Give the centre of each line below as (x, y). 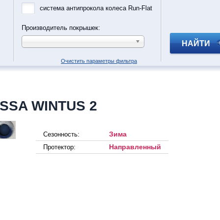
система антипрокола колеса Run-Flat (96, 8)
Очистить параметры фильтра (99, 61)
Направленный (135, 147)
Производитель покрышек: (61, 28)
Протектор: (59, 147)
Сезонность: (61, 134)
